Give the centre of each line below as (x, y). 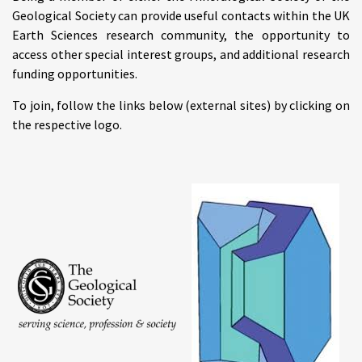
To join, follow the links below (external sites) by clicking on (181, 105)
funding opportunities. (75, 74)
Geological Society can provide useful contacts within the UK (181, 15)
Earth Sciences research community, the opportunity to (181, 35)
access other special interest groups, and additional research (181, 54)
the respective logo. (67, 124)
